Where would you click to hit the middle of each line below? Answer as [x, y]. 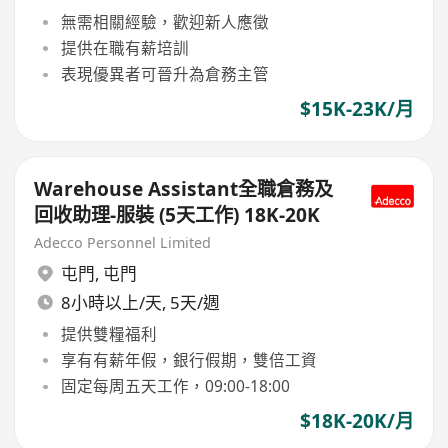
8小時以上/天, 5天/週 [140, 303]
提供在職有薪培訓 [124, 47]
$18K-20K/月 [356, 421]
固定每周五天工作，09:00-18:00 [175, 386]
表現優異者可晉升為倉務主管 [164, 74]
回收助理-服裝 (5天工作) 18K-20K [177, 215]
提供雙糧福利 [108, 333]
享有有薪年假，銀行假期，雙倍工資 [188, 359]
